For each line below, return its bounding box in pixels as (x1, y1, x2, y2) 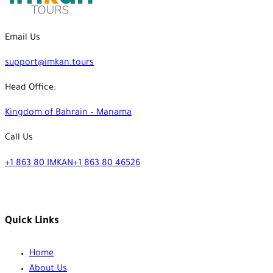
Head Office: (5, 83, 56, 94)
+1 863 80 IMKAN (5, 158, 73, 169)
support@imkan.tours (5, 58, 94, 69)
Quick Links (5, 215, 59, 227)
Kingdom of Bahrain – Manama (5, 108, 132, 119)
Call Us (5, 133, 33, 144)
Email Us (5, 34, 40, 44)
